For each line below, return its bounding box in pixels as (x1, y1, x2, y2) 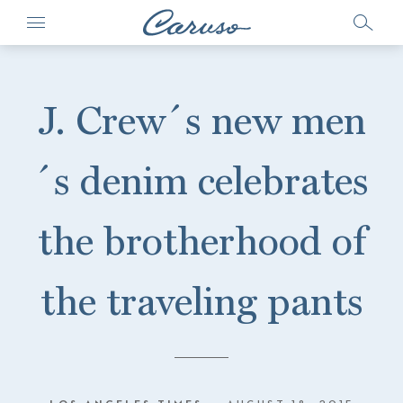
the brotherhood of (37, 218, 366, 264)
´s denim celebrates (34, 157, 369, 203)
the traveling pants (40, 278, 363, 324)
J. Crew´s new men (37, 97, 366, 143)
